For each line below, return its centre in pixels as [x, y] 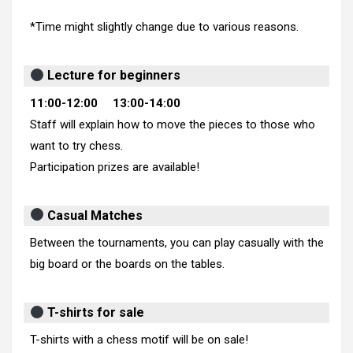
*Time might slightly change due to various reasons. [164, 27]
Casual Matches [94, 215]
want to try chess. [76, 145]
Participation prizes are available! [114, 167]
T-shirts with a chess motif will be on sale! [139, 340]
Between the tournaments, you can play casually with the [176, 242]
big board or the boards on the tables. [127, 264]
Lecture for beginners [113, 76]
